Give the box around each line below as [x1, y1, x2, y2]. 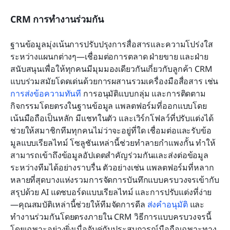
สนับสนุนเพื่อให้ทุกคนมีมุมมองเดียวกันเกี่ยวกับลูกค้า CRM [10, 63, 213, 74]
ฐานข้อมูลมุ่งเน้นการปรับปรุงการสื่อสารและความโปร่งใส [10, 38, 213, 50]
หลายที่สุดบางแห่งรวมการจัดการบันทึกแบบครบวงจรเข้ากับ [10, 174, 219, 185]
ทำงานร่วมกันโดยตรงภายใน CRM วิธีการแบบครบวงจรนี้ [10, 210, 212, 222]
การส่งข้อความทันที [10, 87, 82, 99]
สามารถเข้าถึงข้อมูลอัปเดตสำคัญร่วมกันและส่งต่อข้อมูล [10, 149, 209, 161]
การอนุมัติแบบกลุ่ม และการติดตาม [81, 87, 206, 99]
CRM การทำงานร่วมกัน [10, 12, 104, 25]
